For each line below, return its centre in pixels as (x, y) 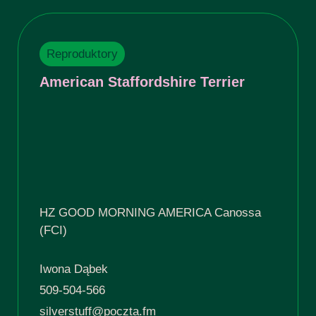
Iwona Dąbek (73, 269)
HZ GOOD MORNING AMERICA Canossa (150, 213)
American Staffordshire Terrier (142, 82)
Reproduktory (82, 54)
